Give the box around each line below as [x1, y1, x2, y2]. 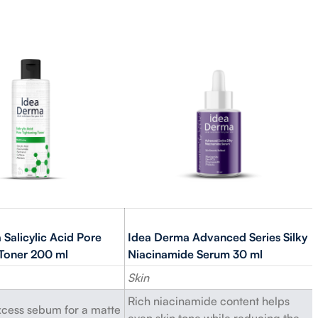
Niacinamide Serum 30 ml [128, 246, 263, 261]
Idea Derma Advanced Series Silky [128, 229, 307, 244]
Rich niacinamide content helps [128, 293, 290, 308]
